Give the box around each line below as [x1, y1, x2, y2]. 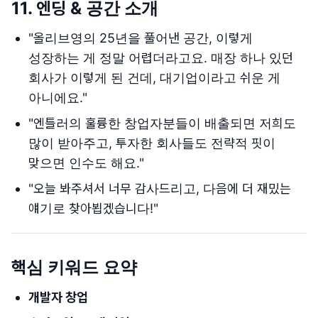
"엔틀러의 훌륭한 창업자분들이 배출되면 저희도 [28, 116, 296, 131]
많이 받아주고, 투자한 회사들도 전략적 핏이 [28, 136, 275, 150]
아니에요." [28, 90, 87, 105]
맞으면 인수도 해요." [28, 155, 144, 170]
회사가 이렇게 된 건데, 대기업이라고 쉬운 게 [28, 70, 280, 85]
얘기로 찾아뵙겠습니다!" [28, 201, 158, 216]
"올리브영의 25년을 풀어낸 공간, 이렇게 [28, 31, 253, 45]
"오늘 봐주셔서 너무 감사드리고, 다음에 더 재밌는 [28, 181, 291, 196]
